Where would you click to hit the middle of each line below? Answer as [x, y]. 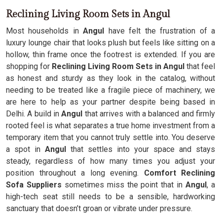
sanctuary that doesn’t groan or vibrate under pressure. [99, 208]
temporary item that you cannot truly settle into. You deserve [110, 137]
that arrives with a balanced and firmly [149, 114]
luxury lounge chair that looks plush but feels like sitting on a [110, 43]
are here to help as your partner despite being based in [110, 102]
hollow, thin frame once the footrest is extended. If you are [110, 55]
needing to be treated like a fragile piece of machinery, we [110, 90]
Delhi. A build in [34, 114]
